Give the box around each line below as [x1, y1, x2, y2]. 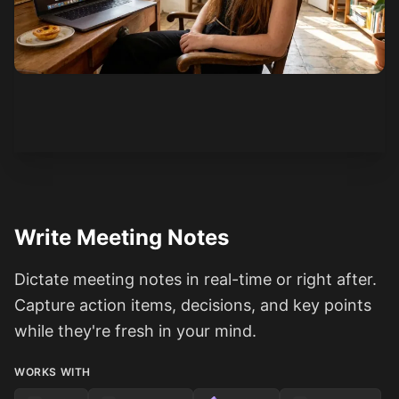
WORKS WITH [14, 365, 91, 379]
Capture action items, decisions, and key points [14, 296, 371, 314]
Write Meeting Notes [14, 224, 229, 250]
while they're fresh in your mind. [14, 322, 256, 340]
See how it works [46, 84, 148, 100]
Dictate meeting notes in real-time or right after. [14, 270, 377, 289]
